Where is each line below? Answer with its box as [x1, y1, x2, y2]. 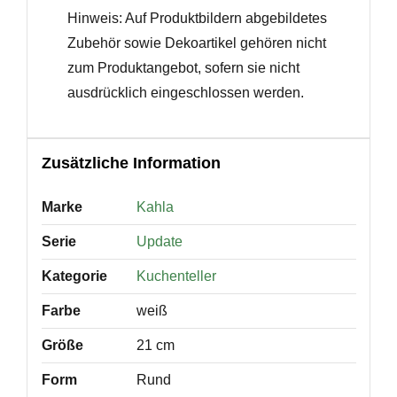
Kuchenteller [136, 269, 216, 284]
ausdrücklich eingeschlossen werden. [67, 85, 305, 101]
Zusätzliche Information [41, 153, 221, 172]
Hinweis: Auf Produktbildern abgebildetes [67, 11, 328, 27]
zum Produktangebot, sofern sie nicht [67, 60, 300, 76]
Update [136, 234, 183, 250]
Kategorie [41, 269, 107, 284]
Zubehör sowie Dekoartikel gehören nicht [67, 35, 327, 51]
